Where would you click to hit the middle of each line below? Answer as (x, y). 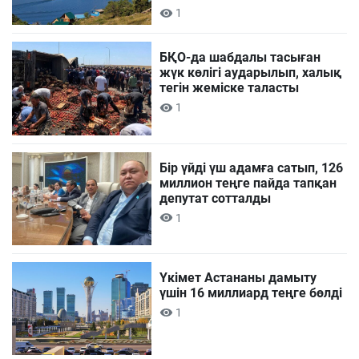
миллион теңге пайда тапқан (248, 183)
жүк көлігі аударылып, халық (251, 73)
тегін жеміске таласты (230, 88)
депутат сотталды (216, 198)
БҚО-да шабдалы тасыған (240, 58)
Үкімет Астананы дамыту (238, 277)
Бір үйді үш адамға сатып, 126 (252, 167)
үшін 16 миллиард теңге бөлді (251, 292)
